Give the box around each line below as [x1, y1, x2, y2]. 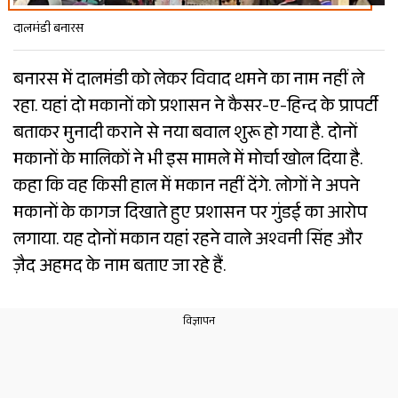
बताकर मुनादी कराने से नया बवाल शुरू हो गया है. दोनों [13, 120, 357, 151]
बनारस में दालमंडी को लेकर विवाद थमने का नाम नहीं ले [13, 67, 364, 98]
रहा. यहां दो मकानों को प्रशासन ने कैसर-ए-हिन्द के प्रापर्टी [13, 93, 378, 124]
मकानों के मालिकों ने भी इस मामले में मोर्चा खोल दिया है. [13, 147, 363, 178]
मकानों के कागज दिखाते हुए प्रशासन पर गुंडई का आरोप [13, 200, 367, 231]
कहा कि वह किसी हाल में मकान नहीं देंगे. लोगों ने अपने [13, 173, 360, 204]
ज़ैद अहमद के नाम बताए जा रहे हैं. [13, 253, 227, 284]
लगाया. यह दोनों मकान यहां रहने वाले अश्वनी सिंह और [13, 227, 362, 258]
